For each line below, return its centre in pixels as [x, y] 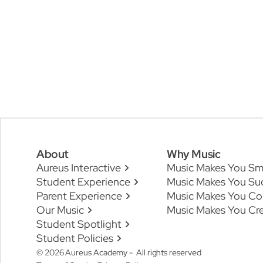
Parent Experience [79, 196]
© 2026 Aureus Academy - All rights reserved [119, 252]
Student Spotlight [79, 224]
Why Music [194, 154]
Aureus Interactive [79, 168]
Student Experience [83, 182]
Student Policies [75, 238]
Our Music [60, 210]
